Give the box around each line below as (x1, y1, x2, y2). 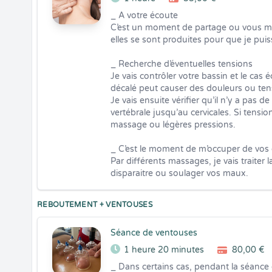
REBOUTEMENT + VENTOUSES (37, 200, 152, 209)
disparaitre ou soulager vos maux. (110, 168, 248, 178)
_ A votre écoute (110, 10, 178, 21)
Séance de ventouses (110, 228, 197, 238)
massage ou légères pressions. (110, 120, 236, 130)
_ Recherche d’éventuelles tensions (110, 59, 253, 69)
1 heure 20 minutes (124, 245, 204, 255)
